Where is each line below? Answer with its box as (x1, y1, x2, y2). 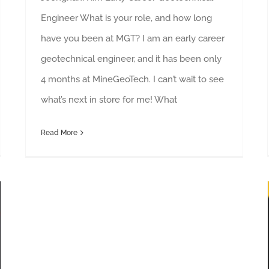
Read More (41, 128, 77, 137)
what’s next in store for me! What (41, 94, 177, 105)
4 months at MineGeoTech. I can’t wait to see (41, 73, 224, 85)
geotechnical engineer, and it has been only (41, 53, 222, 64)
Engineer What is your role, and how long (41, 12, 212, 23)
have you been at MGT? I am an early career (41, 32, 225, 44)
